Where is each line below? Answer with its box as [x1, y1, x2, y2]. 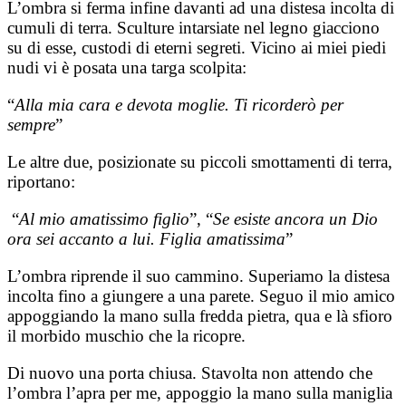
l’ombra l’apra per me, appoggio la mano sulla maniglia [7, 382, 392, 402]
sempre [7, 114, 55, 134]
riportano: [7, 171, 75, 191]
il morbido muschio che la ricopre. [7, 325, 246, 345]
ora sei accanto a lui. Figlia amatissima [7, 228, 285, 248]
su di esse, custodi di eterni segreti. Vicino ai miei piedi [7, 37, 386, 57]
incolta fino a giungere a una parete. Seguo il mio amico [7, 285, 395, 305]
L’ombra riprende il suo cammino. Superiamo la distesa [7, 266, 390, 285]
